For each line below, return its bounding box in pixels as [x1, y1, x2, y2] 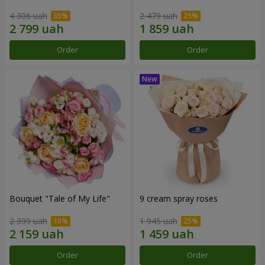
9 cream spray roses [140, 192, 218, 204]
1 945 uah [140, 215, 177, 227]
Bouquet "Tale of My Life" [9, 192, 110, 204]
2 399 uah [9, 215, 47, 227]
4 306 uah [9, 9, 47, 21]
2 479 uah [140, 9, 177, 21]
